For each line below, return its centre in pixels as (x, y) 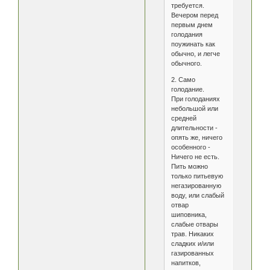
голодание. (187, 89)
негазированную (196, 186)
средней (184, 118)
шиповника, (189, 215)
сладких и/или (192, 244)
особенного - (190, 147)
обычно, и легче (195, 54)
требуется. (187, 6)
